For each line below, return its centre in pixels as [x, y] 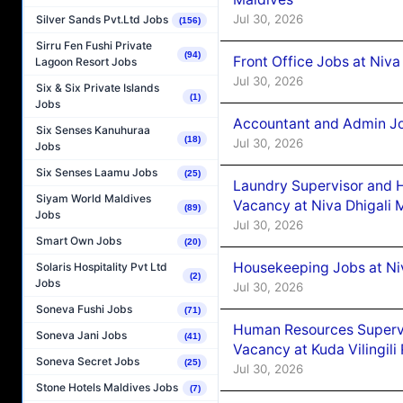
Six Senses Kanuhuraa [93, 130]
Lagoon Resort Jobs [86, 62]
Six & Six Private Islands [98, 88]
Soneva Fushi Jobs [84, 309]
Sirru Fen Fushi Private [94, 46]
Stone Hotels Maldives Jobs [107, 388]
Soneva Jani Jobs [81, 336]
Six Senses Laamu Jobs [97, 173]
